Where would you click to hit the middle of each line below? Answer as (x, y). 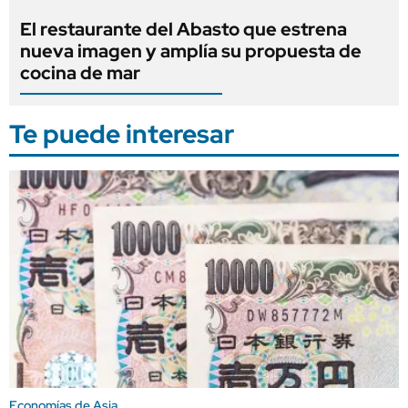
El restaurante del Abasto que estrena (184, 29)
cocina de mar (80, 72)
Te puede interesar (122, 133)
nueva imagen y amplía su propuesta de (191, 51)
